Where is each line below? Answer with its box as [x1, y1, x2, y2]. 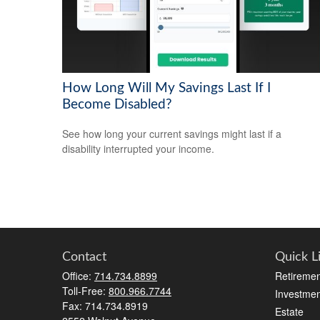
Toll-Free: [62, 284, 109, 299]
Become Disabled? [62, 97, 172, 111]
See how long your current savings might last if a [62, 126, 281, 141]
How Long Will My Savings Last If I [62, 81, 271, 95]
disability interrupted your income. [62, 141, 214, 156]
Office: [62, 269, 94, 284]
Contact [62, 251, 106, 264]
